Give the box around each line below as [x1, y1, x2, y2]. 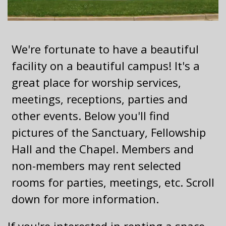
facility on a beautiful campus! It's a [12, 58, 200, 73]
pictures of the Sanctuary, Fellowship [12, 125, 206, 140]
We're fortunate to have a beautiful [12, 41, 199, 56]
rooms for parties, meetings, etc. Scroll [12, 175, 214, 190]
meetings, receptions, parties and [12, 91, 188, 106]
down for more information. [12, 191, 159, 206]
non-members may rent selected [12, 158, 181, 173]
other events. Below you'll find [12, 108, 169, 123]
